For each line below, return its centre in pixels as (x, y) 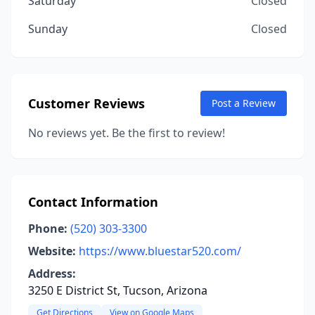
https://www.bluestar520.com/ (160, 251)
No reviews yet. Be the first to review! (127, 133)
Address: (52, 274)
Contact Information (93, 202)
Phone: (48, 229)
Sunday (48, 29)
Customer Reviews (86, 103)
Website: (52, 251)
